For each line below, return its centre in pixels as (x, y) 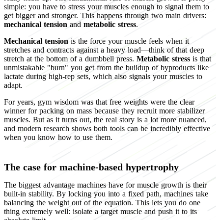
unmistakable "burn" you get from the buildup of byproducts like (106, 67)
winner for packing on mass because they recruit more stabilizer (104, 110)
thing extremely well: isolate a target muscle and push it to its (100, 211)
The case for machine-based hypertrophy (91, 167)
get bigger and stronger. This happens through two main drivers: (105, 15)
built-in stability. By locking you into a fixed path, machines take (106, 193)
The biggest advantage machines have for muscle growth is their (105, 185)
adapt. (13, 85)
